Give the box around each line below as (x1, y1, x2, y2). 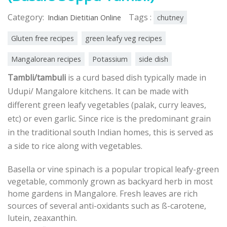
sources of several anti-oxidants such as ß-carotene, (8, 200, 206, 211)
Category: (8, 11, 44, 23)
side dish (139, 54, 168, 64)
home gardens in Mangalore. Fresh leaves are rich (8, 187, 198, 199)
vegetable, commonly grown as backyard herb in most (8, 175, 213, 187)
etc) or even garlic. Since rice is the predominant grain (8, 112, 211, 124)
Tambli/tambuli (8, 71, 66, 83)
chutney (157, 12, 183, 22)
